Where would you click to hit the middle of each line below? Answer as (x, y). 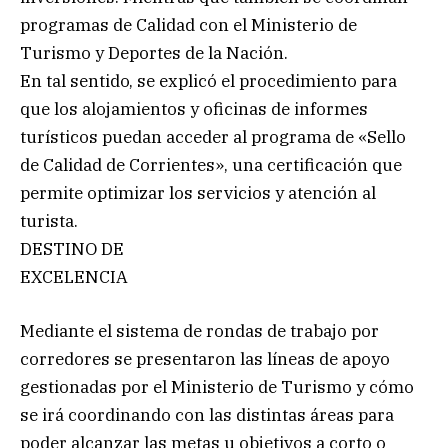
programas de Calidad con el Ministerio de (188, 25)
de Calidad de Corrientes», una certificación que (211, 165)
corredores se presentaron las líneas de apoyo (205, 359)
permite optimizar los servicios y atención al (198, 193)
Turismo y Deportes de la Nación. (154, 53)
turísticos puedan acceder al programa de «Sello (213, 137)
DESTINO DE (72, 249)
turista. (49, 221)
